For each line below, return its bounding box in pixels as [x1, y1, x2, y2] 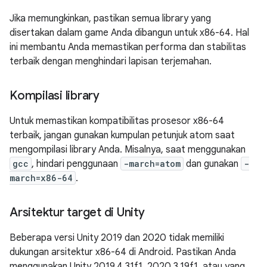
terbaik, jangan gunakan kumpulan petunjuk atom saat [10, 129, 235, 141]
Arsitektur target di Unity [10, 205, 145, 220]
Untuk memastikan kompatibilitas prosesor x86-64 [10, 115, 224, 127]
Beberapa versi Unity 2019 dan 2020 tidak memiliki [10, 232, 224, 244]
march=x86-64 [10, 172, 73, 184]
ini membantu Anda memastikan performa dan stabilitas [10, 41, 246, 53]
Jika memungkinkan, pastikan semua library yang [10, 13, 211, 24]
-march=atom [123, 158, 181, 169]
